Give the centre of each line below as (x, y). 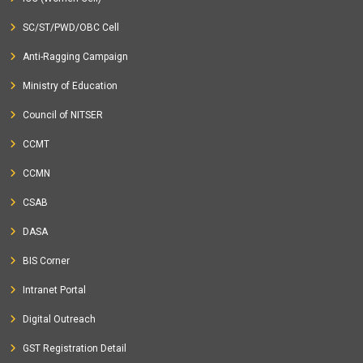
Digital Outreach (59, 319)
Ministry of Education (70, 86)
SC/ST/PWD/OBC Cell (71, 28)
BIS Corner (46, 261)
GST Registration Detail (75, 348)
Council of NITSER (63, 115)
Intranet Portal (54, 290)
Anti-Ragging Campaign (75, 57)
